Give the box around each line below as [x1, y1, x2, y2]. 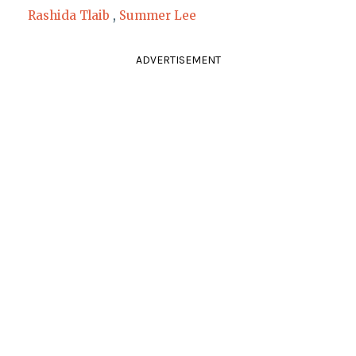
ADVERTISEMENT [135, 53, 221, 68]
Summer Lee [118, 8, 196, 24]
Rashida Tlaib [27, 8, 110, 24]
